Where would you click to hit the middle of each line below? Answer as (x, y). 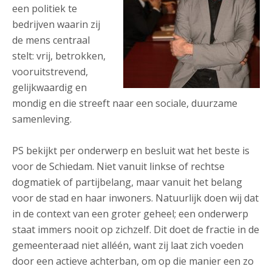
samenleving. (42, 119)
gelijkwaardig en (49, 87)
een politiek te (45, 8)
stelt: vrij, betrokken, (59, 56)
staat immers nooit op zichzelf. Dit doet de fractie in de (136, 229)
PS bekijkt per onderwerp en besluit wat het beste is (131, 151)
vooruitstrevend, (50, 72)
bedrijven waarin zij (56, 24)
